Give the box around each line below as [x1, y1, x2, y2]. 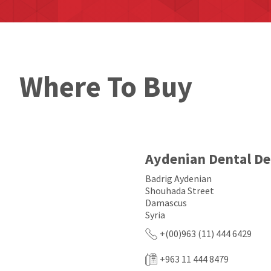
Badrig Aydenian [145, 172, 212, 184]
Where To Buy [19, 68, 192, 105]
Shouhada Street [145, 184, 214, 197]
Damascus [145, 197, 187, 209]
